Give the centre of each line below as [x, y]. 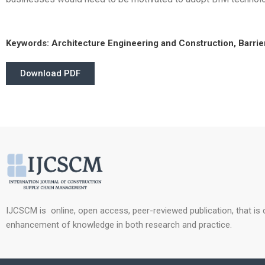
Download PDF [50, 74]
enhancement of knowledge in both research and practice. [119, 225]
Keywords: [29, 43]
